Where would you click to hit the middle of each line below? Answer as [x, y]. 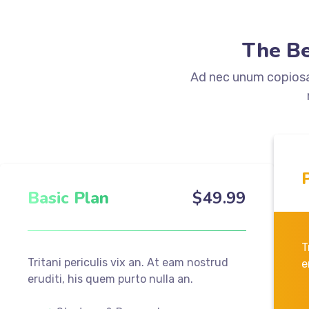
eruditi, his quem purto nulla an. [110, 279]
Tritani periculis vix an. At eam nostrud [128, 262]
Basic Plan [68, 198]
